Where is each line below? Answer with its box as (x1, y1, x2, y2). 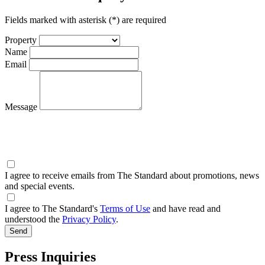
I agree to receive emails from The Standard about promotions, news (5, 170, 259, 180)
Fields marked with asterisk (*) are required (5, 14, 166, 25)
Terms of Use (100, 203, 150, 214)
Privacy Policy (62, 214, 116, 224)
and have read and (150, 203, 221, 214)
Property (5, 34, 37, 45)
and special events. (5, 180, 75, 191)
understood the (5, 214, 62, 224)
